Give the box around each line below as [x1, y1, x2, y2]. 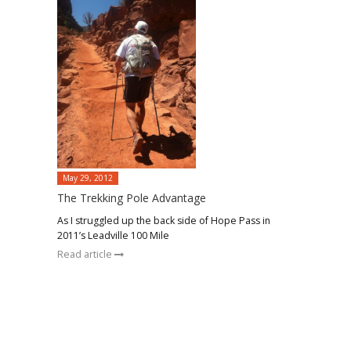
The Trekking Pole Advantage [56, 190, 206, 206]
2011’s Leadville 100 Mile [56, 229, 169, 243]
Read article [56, 248, 114, 262]
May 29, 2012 [62, 172, 113, 184]
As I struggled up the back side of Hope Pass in [56, 214, 270, 228]
